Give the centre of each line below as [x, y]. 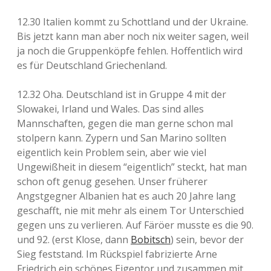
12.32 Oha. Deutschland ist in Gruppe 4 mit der [122, 94]
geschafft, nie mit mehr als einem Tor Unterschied [130, 211]
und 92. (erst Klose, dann [74, 240]
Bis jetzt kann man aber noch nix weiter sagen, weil [133, 36]
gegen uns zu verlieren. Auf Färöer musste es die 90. [135, 225]
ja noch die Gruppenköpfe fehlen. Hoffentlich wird [130, 51]
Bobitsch [151, 240]
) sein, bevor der [207, 240]
